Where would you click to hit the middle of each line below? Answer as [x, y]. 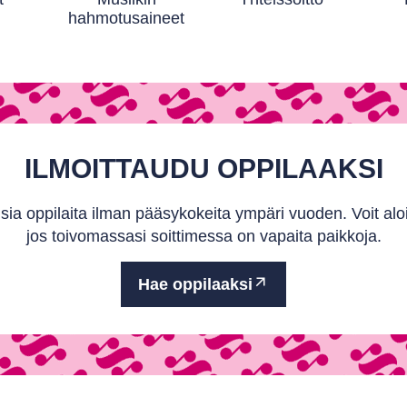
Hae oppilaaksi [195, 284]
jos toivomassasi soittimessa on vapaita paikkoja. [203, 236]
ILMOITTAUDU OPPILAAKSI [203, 168]
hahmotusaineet [126, 18]
